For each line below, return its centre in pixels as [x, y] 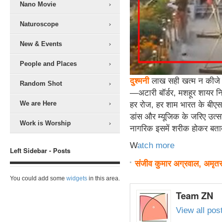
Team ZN [194, 195]
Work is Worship [45, 123]
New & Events [41, 44]
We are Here [38, 103]
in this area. [104, 178]
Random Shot [41, 83]
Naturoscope [39, 24]
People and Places [48, 64]
